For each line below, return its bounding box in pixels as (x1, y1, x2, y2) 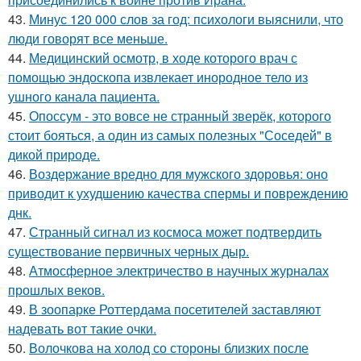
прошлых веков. (8, 280, 105, 299)
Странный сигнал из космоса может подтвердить (29, 222, 322, 241)
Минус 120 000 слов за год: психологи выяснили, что (29, 9, 343, 28)
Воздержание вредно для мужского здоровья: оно (29, 164, 328, 183)
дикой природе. (8, 144, 100, 164)
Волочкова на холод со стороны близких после (29, 338, 309, 357)
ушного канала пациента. (8, 86, 160, 106)
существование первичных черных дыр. (8, 241, 249, 260)
